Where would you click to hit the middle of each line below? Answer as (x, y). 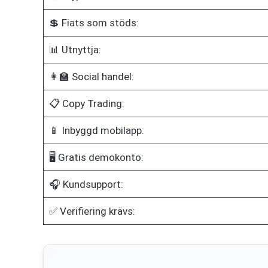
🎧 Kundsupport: (86, 184)
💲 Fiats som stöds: (94, 22)
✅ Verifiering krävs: (92, 211)
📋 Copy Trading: (86, 103)
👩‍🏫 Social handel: (91, 76)
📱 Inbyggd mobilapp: (96, 130)
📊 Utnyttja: (75, 49)
